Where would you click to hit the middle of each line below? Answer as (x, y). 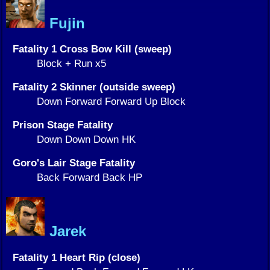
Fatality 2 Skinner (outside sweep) (94, 87)
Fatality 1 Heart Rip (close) (77, 257)
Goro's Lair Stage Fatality (74, 163)
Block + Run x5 (71, 64)
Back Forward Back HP (89, 177)
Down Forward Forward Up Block (111, 102)
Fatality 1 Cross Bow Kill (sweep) (92, 49)
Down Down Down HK (86, 140)
